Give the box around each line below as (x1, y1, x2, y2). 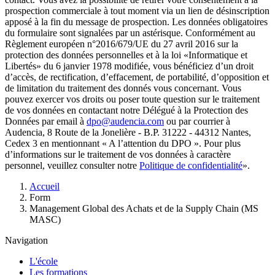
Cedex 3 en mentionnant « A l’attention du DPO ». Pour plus (5, 137, 241, 149)
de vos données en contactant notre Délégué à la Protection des (5, 104, 248, 115)
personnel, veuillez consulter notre (5, 160, 139, 171)
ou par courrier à (164, 115, 230, 126)
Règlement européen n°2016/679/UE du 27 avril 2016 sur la (5, 38, 238, 49)
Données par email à (5, 115, 87, 126)
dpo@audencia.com (87, 115, 164, 126)
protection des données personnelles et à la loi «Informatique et (5, 49, 247, 60)
